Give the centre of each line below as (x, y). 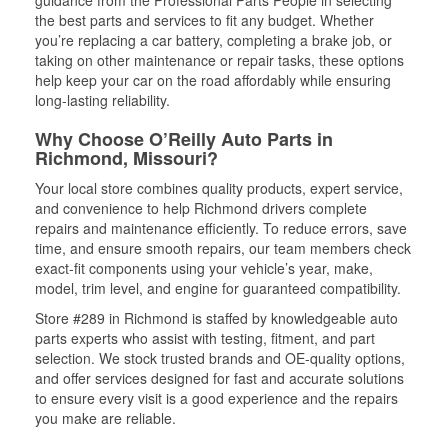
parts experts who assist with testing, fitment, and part (205, 338)
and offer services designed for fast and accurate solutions (219, 378)
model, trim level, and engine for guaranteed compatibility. (218, 288)
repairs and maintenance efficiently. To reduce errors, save (221, 228)
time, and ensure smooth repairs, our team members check (223, 248)
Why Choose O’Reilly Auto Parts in (184, 139)
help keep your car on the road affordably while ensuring (213, 80)
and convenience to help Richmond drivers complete (201, 208)
